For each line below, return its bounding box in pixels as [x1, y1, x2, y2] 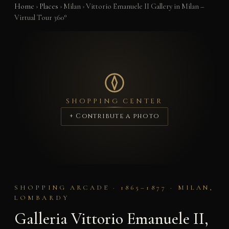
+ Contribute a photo [69, 112, 160, 121]
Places [39, 2, 58, 11]
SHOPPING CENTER [66, 97, 163, 106]
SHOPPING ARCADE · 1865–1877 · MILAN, [14, 184, 214, 192]
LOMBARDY [14, 194, 69, 202]
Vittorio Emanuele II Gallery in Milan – [85, 2, 204, 11]
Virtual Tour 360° [14, 13, 66, 22]
